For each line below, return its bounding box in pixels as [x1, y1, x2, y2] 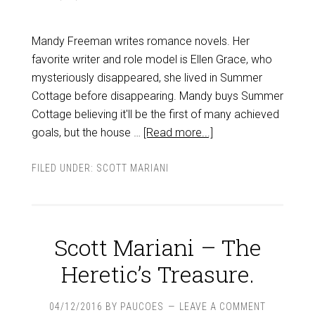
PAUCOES [120, 301, 164, 312]
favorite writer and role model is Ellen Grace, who [31, 53, 272, 66]
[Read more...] [143, 126, 213, 139]
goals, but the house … [31, 126, 143, 139]
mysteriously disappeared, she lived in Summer [31, 71, 262, 84]
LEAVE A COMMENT [179, 301, 266, 312]
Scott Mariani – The [53, 232, 262, 262]
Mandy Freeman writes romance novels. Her [31, 34, 250, 48]
